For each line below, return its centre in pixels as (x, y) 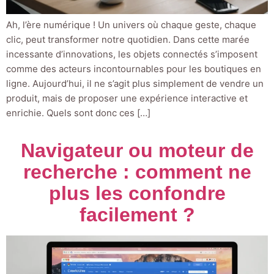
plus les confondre (137, 193)
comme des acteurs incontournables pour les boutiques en (134, 68)
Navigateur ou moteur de (137, 150)
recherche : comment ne (137, 172)
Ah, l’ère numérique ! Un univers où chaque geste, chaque (131, 24)
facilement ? (137, 214)
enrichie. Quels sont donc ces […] (78, 113)
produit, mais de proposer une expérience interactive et (127, 98)
